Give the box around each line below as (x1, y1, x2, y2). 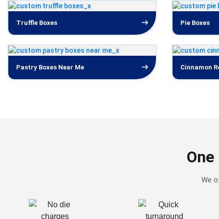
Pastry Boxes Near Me (16, 64, 84, 71)
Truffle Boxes (16, 19, 57, 26)
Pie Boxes (180, 19, 210, 26)
